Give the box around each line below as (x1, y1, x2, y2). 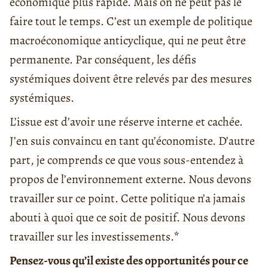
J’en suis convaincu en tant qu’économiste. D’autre (10, 132, 255, 149)
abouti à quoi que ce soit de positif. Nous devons (10, 209, 245, 226)
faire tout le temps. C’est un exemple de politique (10, 13, 252, 29)
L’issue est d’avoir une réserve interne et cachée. (10, 113, 243, 130)
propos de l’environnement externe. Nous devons (10, 170, 251, 187)
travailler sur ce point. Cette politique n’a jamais (10, 190, 245, 206)
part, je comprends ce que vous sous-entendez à (10, 151, 243, 168)
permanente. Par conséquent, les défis (10, 51, 196, 68)
